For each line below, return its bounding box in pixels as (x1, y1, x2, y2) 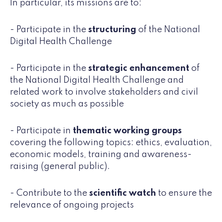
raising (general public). (10, 162, 110, 171)
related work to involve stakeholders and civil (10, 88, 198, 97)
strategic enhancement (88, 64, 191, 73)
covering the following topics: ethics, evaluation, (10, 138, 212, 148)
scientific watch (89, 189, 156, 198)
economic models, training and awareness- (10, 150, 192, 160)
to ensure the (156, 189, 212, 198)
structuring (88, 25, 138, 35)
